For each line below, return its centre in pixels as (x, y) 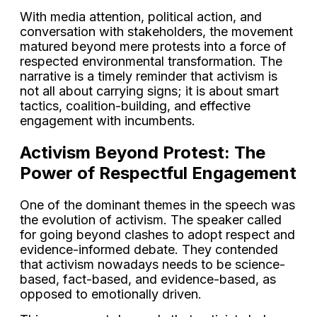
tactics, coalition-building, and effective (135, 106)
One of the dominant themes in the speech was (157, 204)
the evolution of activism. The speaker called (151, 219)
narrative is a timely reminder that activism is (149, 76)
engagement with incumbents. (108, 121)
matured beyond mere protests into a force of (153, 47)
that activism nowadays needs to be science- (152, 264)
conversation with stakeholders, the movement (156, 32)
